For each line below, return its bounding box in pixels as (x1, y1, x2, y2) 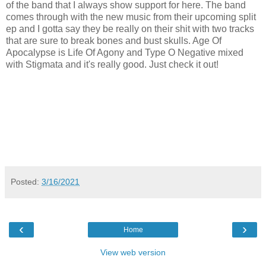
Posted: (11, 177, 42, 186)
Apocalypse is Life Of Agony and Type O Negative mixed (6, 47, 243, 58)
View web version (100, 248, 166, 257)
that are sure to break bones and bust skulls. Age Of (6, 36, 221, 46)
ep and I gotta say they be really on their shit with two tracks (6, 24, 254, 34)
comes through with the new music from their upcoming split (6, 12, 256, 23)
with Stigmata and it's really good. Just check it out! (6, 59, 218, 70)
